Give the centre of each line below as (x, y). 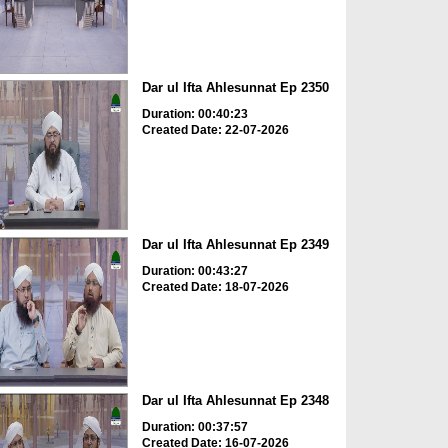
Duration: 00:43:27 (194, 270)
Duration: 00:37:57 (194, 427)
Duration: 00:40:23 (194, 114)
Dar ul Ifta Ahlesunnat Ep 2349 (235, 244)
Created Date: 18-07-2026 (215, 286)
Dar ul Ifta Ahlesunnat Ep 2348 (235, 401)
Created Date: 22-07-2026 (215, 130)
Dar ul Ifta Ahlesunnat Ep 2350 (235, 88)
